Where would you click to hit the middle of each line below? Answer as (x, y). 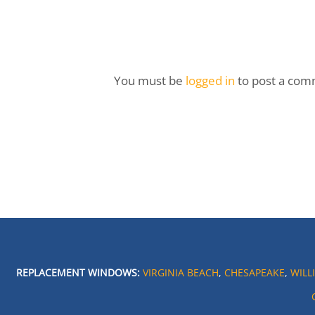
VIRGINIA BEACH (180, 272)
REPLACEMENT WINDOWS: (78, 272)
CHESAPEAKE (254, 272)
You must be (150, 81)
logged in (212, 81)
